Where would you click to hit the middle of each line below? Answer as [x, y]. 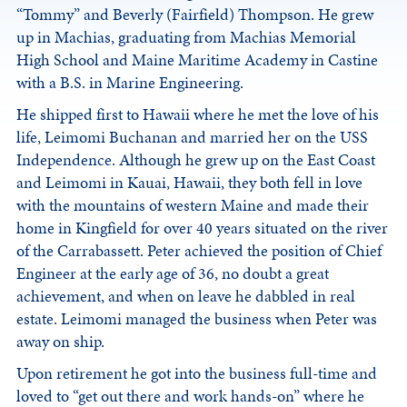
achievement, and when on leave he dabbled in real [186, 296]
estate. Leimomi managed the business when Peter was [197, 319]
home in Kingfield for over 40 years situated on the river [203, 228]
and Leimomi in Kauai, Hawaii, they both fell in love [190, 183]
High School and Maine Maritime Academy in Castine [198, 60]
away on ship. [61, 342]
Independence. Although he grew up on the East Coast [196, 160]
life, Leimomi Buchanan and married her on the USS [193, 137]
